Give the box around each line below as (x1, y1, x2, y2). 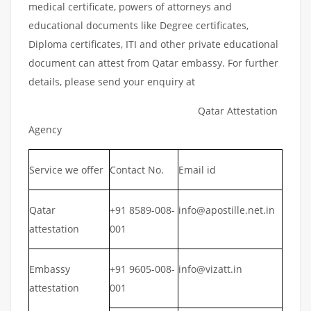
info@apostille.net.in (178, 203, 275, 217)
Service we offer (29, 162, 103, 176)
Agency (28, 122, 62, 136)
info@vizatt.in (178, 262, 242, 276)
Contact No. (110, 162, 164, 176)
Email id (178, 162, 216, 176)
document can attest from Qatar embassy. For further (28, 56, 278, 69)
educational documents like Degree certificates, (28, 18, 249, 32)
